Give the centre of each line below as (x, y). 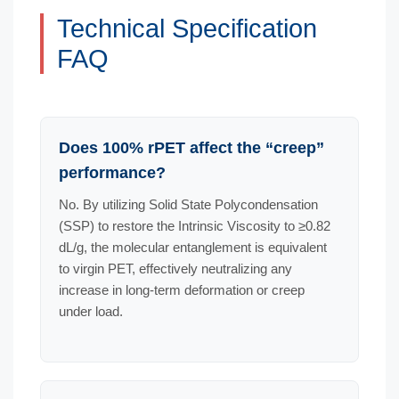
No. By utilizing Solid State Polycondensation (188, 204)
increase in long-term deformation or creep (182, 290)
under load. (91, 311)
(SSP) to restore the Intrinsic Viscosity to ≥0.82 (195, 226)
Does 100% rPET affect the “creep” (191, 148)
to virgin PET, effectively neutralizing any (175, 269)
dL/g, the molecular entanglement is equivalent (193, 247)
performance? (112, 173)
